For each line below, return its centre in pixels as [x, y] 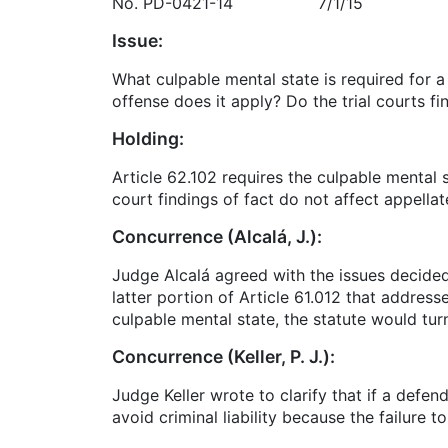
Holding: [148, 139]
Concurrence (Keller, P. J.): [223, 357]
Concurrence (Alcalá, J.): [217, 237]
